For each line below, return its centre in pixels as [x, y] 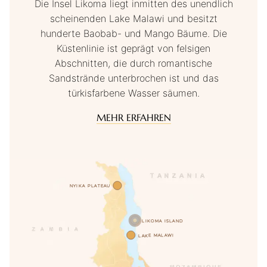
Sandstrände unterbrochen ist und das [133, 78]
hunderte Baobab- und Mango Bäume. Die [133, 34]
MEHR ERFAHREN [133, 118]
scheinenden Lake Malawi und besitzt [133, 19]
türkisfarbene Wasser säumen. [133, 93]
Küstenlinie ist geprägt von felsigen [133, 49]
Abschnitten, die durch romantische [133, 63]
